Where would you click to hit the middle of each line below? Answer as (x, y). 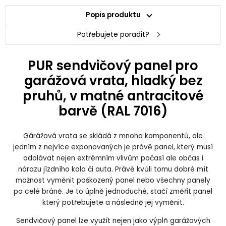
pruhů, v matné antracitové (113, 96)
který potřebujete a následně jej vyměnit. (113, 202)
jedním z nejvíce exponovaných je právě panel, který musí (113, 147)
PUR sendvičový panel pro (113, 66)
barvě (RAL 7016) (113, 111)
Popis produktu (113, 15)
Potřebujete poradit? (113, 35)
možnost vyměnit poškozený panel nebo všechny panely (113, 180)
